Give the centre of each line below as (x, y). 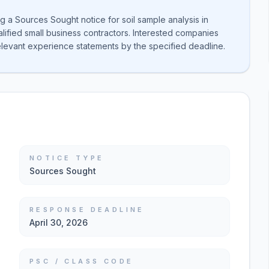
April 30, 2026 (59, 222)
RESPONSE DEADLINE (87, 210)
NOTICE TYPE (67, 158)
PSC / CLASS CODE (82, 261)
